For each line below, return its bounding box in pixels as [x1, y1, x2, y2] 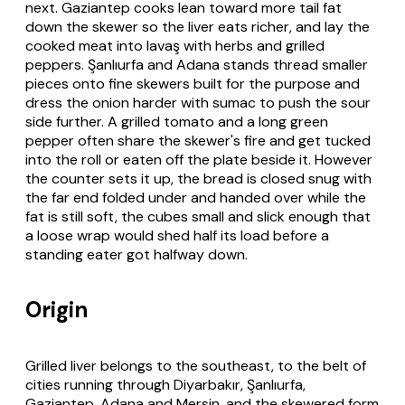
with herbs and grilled [180, 35, 325, 55]
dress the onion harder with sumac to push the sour [25, 92, 371, 112]
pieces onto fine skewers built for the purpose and [25, 73, 360, 93]
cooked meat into [25, 35, 146, 55]
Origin [25, 296, 88, 325]
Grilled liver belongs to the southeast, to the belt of [25, 356, 366, 376]
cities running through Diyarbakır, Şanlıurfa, [25, 375, 306, 395]
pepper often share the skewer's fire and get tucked [25, 130, 371, 150]
